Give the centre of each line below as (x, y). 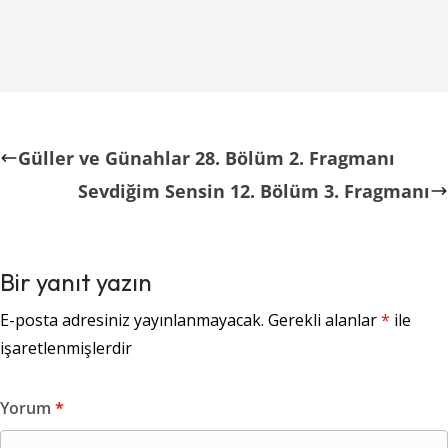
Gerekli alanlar (324, 319)
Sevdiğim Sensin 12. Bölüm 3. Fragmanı (254, 190)
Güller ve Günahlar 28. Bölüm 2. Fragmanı (206, 157)
